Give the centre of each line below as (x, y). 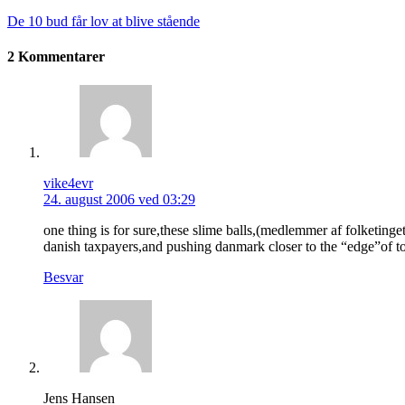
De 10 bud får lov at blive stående (104, 22)
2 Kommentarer (56, 57)
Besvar (63, 277)
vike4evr (68, 183)
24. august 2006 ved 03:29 (119, 199)
